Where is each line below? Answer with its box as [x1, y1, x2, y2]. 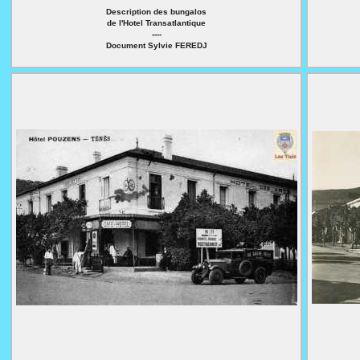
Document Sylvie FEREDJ [105, 41, 207, 50]
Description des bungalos [106, 7, 207, 16]
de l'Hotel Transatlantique [107, 18, 206, 27]
